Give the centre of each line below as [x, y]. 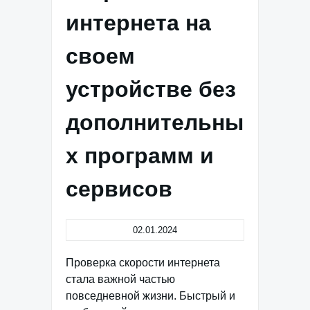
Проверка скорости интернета [143, 263]
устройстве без [151, 89]
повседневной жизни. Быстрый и [151, 296]
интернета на [138, 23]
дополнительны [155, 122]
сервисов [119, 189]
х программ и [140, 156]
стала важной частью [120, 279]
